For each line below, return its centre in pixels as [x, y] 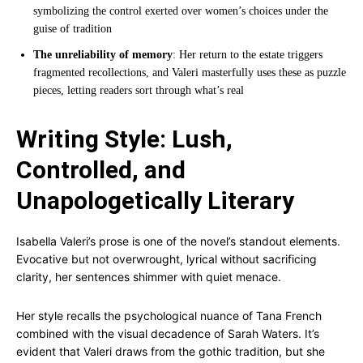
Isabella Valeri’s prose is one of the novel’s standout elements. [178, 241]
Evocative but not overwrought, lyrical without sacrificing [167, 259]
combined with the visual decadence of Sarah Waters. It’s [168, 333]
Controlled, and [101, 170]
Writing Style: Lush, [124, 139]
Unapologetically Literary [155, 201]
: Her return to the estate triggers [248, 55]
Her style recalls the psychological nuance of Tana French [169, 316]
